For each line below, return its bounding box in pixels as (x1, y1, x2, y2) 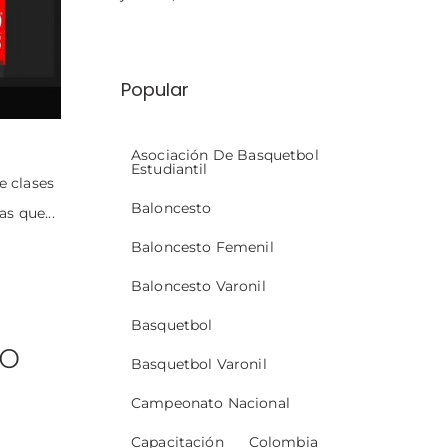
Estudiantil (131, 160, 208, 179)
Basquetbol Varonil (131, 355, 267, 374)
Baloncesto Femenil (131, 238, 274, 257)
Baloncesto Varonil (131, 277, 266, 296)
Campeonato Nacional (131, 394, 290, 413)
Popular (121, 77, 189, 103)
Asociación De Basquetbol (131, 146, 319, 165)
